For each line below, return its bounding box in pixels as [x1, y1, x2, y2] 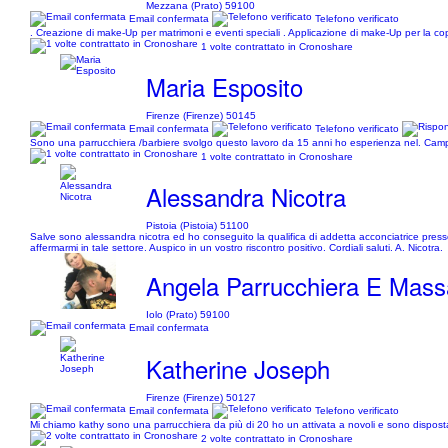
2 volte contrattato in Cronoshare [201, 432, 353, 444]
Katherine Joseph [146, 351, 331, 386]
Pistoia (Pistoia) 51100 [146, 220, 250, 231]
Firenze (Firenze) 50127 [146, 392, 257, 403]
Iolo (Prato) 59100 [146, 309, 231, 320]
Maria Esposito [146, 69, 304, 104]
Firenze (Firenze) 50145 [146, 110, 257, 121]
